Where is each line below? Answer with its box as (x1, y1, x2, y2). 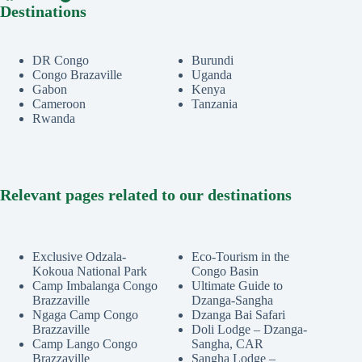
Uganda (192, 68, 233, 82)
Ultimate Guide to (192, 279, 284, 293)
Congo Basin (192, 264, 259, 278)
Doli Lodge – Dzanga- (192, 322, 308, 336)
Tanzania (192, 97, 238, 111)
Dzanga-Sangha (192, 293, 274, 307)
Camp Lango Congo (32, 337, 137, 351)
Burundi (192, 53, 234, 67)
